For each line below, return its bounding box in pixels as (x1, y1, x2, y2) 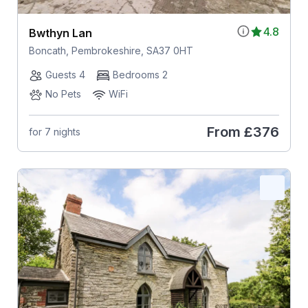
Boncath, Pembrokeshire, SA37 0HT (28, 44, 193, 56)
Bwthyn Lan (28, 25, 92, 40)
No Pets (45, 87, 81, 100)
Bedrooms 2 (112, 68, 168, 80)
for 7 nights (28, 126, 80, 138)
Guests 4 (45, 68, 85, 80)
